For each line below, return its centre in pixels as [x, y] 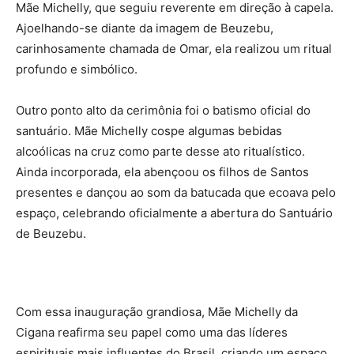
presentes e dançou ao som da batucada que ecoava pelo [176, 193]
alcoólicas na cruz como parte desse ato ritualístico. [160, 152]
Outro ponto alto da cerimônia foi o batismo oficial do [163, 111]
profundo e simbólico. [77, 70]
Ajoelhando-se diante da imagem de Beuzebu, [145, 28]
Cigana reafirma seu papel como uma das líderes [152, 333]
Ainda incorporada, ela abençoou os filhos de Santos [162, 172]
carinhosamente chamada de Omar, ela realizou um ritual [174, 49]
